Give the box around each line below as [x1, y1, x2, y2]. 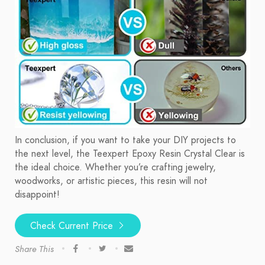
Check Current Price [30, 219, 116, 233]
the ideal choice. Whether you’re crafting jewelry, [15, 161, 216, 174]
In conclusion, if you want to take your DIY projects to [15, 134, 236, 147]
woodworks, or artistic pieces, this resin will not [15, 174, 208, 188]
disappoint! [15, 188, 60, 202]
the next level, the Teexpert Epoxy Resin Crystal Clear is [15, 147, 245, 161]
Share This [15, 243, 54, 256]
